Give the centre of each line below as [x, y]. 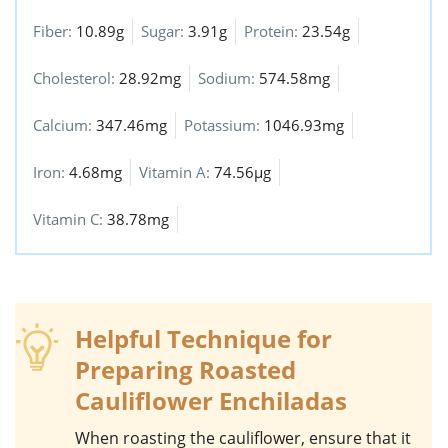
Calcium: [64, 125]
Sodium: [228, 78]
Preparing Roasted [185, 370]
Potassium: [224, 125]
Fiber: [54, 31]
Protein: [273, 31]
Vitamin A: [176, 172]
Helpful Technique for [203, 339]
